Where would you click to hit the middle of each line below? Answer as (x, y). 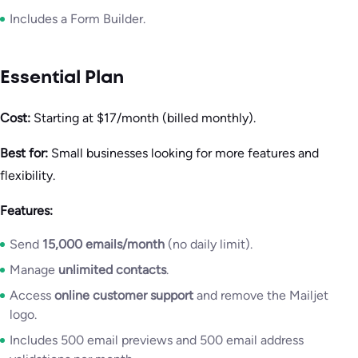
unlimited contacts (112, 270)
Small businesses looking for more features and (183, 153)
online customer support (124, 296)
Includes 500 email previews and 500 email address (157, 340)
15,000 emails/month (103, 245)
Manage (34, 270)
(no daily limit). (209, 245)
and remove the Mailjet (261, 296)
